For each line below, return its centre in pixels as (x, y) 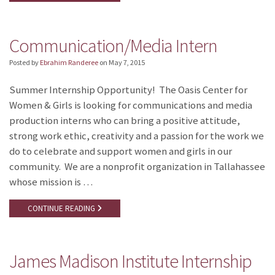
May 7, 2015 (127, 62)
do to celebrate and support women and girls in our (121, 151)
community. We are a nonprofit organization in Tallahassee (137, 166)
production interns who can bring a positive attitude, (125, 120)
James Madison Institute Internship (130, 261)
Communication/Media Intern (113, 45)
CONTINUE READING (62, 209)
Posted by (25, 62)
